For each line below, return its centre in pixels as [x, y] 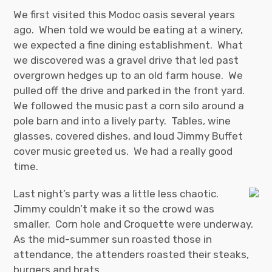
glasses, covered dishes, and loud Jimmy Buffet [128, 136]
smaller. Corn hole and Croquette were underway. [135, 224]
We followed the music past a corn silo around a [129, 105]
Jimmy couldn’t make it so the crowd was [114, 209]
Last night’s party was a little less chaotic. [117, 193]
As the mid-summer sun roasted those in [113, 239]
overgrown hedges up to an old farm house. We [128, 75]
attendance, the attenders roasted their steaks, [131, 254]
